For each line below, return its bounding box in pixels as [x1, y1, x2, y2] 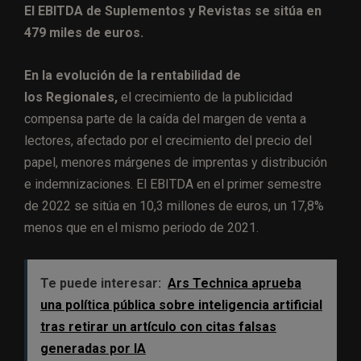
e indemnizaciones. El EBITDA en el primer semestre [24, 176, 322, 193]
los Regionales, [24, 89, 121, 106]
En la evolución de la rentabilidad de [24, 68, 241, 84]
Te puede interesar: [40, 276, 161, 292]
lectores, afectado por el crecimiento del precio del [24, 133, 312, 149]
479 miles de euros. [24, 25, 143, 41]
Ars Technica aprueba [168, 276, 301, 292]
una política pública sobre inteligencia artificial [40, 297, 322, 313]
